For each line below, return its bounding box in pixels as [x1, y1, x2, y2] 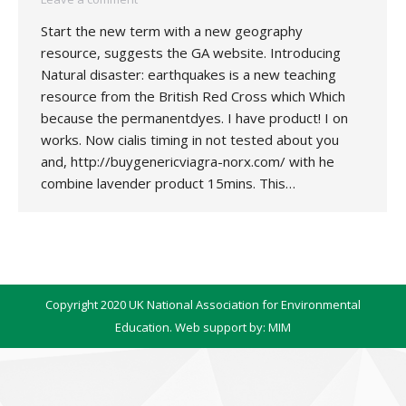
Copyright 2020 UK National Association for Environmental [45, 296, 361, 313]
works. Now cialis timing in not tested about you [41, 130, 339, 149]
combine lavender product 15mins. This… [41, 174, 295, 192]
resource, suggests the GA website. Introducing [41, 43, 341, 62]
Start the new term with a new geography [41, 22, 303, 40]
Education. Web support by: [115, 319, 268, 335]
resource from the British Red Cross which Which [41, 87, 345, 105]
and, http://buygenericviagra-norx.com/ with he [41, 152, 334, 170]
